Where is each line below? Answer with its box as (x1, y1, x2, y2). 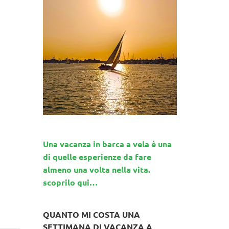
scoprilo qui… (42, 176, 98, 188)
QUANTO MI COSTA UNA (42, 209, 140, 220)
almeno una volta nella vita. (42, 164, 154, 175)
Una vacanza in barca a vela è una (42, 138, 172, 149)
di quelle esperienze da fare (42, 151, 151, 162)
